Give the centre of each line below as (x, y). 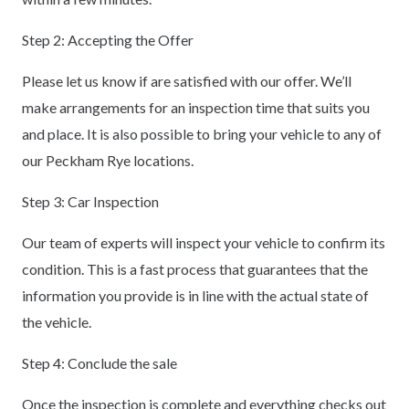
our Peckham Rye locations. (108, 160)
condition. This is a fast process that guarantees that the (195, 268)
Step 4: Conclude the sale (100, 362)
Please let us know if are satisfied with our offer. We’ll (187, 80)
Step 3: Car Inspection (90, 201)
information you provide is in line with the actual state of (195, 295)
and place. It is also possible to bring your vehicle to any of (202, 133)
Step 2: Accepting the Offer (108, 39)
